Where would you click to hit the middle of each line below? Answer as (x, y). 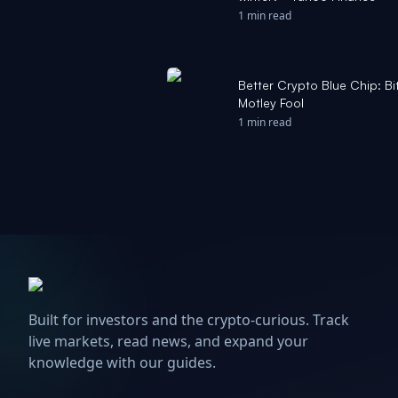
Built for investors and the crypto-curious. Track (189, 320)
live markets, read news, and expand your (168, 341)
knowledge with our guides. (122, 362)
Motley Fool (271, 103)
